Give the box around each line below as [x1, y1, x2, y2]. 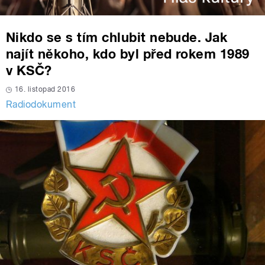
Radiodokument [6, 98, 76, 110]
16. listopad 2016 [15, 85, 76, 93]
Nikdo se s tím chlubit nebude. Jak [6, 29, 228, 45]
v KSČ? [6, 62, 52, 78]
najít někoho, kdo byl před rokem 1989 [6, 46, 250, 62]
